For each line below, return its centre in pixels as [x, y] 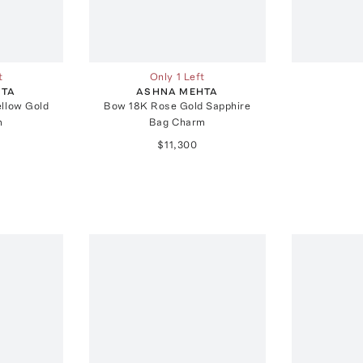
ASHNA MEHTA [177, 92]
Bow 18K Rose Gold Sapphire [177, 106]
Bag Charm [177, 122]
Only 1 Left [177, 77]
